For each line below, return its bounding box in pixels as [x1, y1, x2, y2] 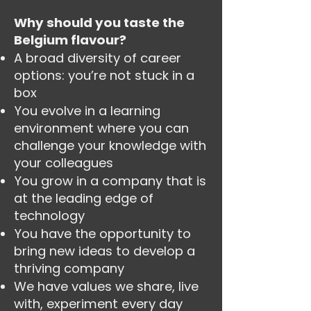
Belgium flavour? [14, 31, 126, 49]
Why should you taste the [14, 14, 185, 31]
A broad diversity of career [14, 49, 181, 67]
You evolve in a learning [14, 102, 160, 119]
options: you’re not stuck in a [14, 67, 194, 84]
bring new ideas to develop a [14, 242, 195, 260]
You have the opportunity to [14, 225, 191, 242]
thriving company [14, 260, 124, 277]
